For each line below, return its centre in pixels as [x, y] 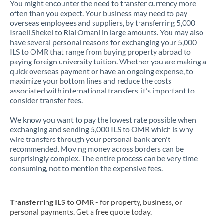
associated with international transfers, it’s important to [102, 90]
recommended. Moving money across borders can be [97, 148]
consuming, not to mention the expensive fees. [86, 168]
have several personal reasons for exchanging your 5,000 [103, 42]
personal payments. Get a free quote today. [81, 211]
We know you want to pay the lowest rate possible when [103, 119]
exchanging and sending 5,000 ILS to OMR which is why [101, 129]
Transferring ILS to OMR [52, 202]
